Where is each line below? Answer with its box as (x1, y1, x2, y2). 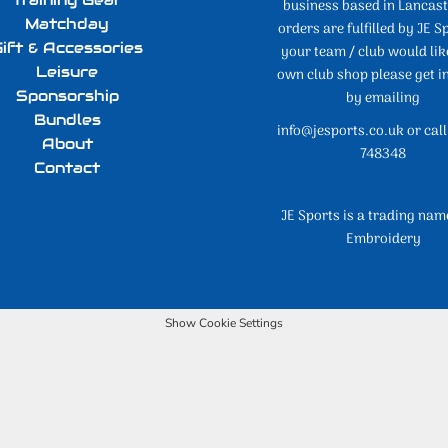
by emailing (346, 87, 421, 111)
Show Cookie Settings (165, 314, 283, 331)
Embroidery (345, 228, 421, 252)
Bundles (33, 110, 101, 130)
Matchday (25, 14, 110, 34)
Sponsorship (15, 86, 119, 106)
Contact (34, 158, 101, 178)
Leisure (36, 62, 99, 82)
